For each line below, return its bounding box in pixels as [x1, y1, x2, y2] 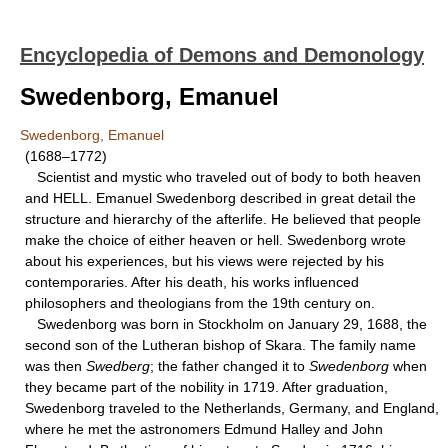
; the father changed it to [150, 358, 309, 374]
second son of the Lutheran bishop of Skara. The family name [25, 337, 416, 353]
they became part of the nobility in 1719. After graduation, [25, 379, 388, 395]
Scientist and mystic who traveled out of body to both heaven [25, 169, 421, 185]
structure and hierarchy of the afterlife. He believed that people [25, 211, 421, 227]
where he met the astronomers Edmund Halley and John [25, 421, 383, 437]
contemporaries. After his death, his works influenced [25, 274, 359, 290]
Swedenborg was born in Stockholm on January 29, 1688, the [25, 316, 427, 332]
